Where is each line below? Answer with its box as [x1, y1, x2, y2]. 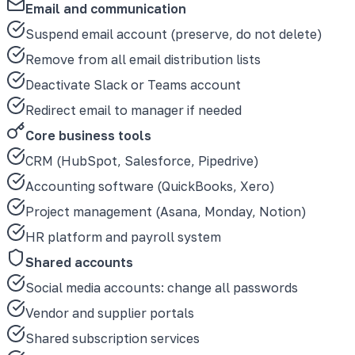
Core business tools [25, 127, 151, 143]
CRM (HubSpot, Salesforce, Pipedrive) [25, 152, 259, 169]
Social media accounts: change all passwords [25, 279, 298, 296]
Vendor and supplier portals [25, 304, 194, 321]
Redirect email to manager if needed [25, 101, 242, 118]
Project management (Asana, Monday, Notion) [25, 203, 307, 219]
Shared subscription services [25, 330, 200, 346]
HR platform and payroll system [25, 228, 221, 245]
